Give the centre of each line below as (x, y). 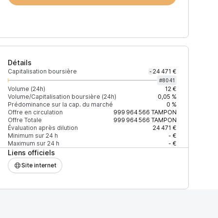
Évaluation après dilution (43, 128)
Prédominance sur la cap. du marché (60, 104)
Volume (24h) (26, 89)
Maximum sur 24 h (33, 143)
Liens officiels (31, 153)
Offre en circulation (35, 112)
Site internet (39, 165)
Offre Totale (25, 120)
